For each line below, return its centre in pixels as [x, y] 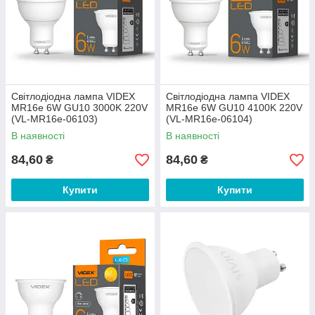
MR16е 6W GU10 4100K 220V [234, 108]
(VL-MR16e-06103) [54, 119]
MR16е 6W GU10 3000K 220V [79, 108]
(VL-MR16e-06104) [209, 119]
